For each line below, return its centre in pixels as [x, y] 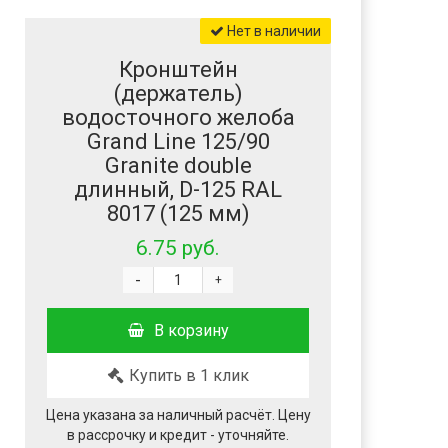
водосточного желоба [178, 118]
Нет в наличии [272, 31]
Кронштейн [178, 70]
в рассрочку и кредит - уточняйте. [178, 435]
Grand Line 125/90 [178, 142]
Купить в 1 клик [188, 376]
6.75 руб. [178, 248]
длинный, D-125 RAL [178, 190]
